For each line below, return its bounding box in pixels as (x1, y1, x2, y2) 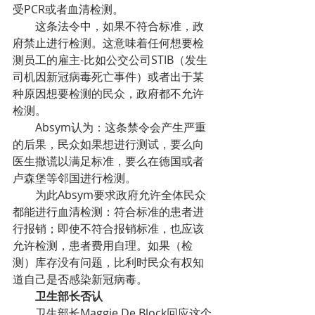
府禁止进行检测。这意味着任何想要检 (13, 35, 204, 51)
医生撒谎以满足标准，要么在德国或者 (13, 153, 204, 169)
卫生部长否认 (35, 288, 103, 304)
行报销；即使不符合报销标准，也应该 (13, 221, 204, 236)
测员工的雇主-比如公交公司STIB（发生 (13, 52, 207, 67)
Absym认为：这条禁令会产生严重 (13, 120, 35, 135)
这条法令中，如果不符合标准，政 (13, 18, 35, 34)
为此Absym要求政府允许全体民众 (13, 187, 35, 202)
